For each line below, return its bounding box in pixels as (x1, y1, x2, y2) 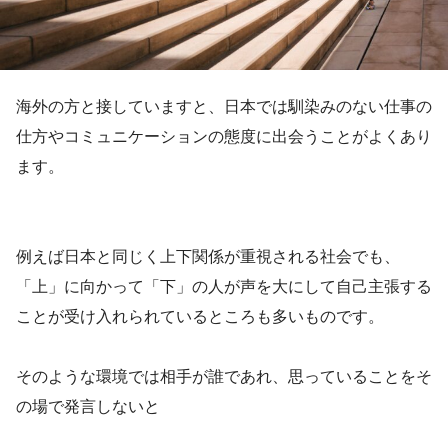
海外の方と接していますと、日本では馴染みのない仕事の (16, 97, 432, 115)
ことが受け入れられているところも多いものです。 (16, 307, 384, 325)
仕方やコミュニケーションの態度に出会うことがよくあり (16, 127, 432, 145)
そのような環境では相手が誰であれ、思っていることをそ (16, 367, 432, 385)
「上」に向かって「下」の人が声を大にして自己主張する (16, 277, 432, 295)
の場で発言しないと (16, 397, 160, 415)
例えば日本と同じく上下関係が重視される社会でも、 (16, 247, 400, 265)
